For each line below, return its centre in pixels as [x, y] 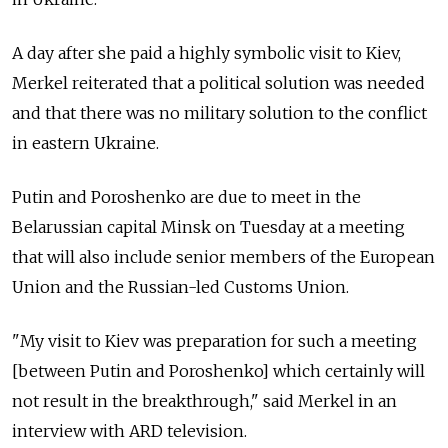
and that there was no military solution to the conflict [219, 113]
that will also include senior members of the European [223, 257]
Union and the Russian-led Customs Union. [180, 287]
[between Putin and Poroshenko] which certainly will [218, 371]
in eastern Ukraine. [85, 143]
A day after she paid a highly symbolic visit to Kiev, [206, 53]
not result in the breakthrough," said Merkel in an [204, 401]
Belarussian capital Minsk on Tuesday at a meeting [208, 227]
